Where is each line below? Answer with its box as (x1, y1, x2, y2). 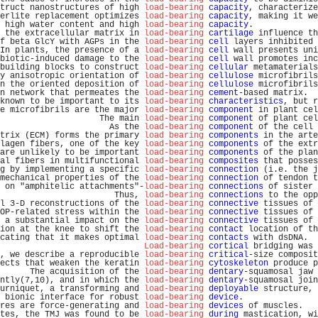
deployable (209, 284, 258, 294)
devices (209, 301, 243, 311)
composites (209, 156, 258, 166)
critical (209, 250, 248, 260)
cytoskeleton (209, 258, 268, 268)
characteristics (209, 97, 283, 106)
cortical (209, 241, 248, 251)
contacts (209, 233, 248, 243)
